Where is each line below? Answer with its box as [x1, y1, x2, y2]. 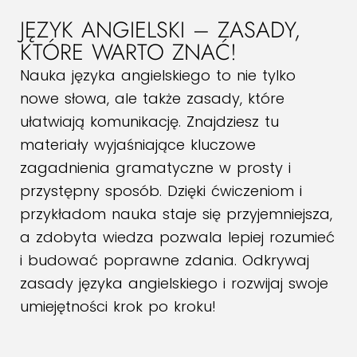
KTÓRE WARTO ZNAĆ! [20, 36, 237, 69]
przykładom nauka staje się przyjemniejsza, [20, 204, 332, 224]
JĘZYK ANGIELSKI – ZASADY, [20, 14, 300, 46]
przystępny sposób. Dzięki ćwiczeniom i [20, 181, 302, 201]
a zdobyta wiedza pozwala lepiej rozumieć [20, 227, 335, 247]
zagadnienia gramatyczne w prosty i [20, 158, 291, 178]
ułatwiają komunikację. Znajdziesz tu [20, 112, 279, 131]
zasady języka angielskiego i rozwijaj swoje [20, 273, 328, 293]
